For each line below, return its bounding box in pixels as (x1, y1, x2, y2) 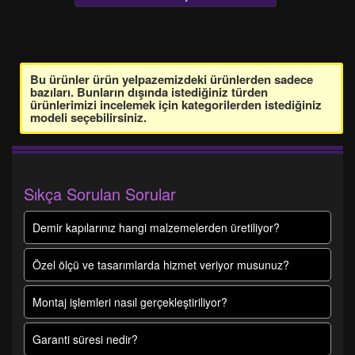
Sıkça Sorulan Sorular (24, 182, 176, 205)
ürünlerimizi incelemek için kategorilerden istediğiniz (30, 96, 322, 113)
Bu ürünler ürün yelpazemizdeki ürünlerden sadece (30, 71, 313, 88)
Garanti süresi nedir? (32, 331, 138, 347)
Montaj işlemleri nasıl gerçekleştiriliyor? (32, 294, 227, 310)
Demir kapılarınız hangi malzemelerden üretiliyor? (32, 219, 280, 235)
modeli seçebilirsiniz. (30, 109, 147, 126)
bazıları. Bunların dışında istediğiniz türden (30, 83, 268, 101)
